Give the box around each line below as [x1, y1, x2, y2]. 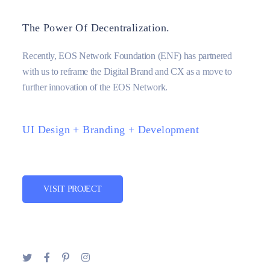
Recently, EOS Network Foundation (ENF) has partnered [22, 51, 232, 61]
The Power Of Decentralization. [22, 22, 170, 34]
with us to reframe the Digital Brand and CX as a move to [22, 66, 232, 77]
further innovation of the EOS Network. [22, 82, 168, 92]
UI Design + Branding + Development [22, 124, 199, 136]
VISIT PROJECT [43, 184, 102, 193]
